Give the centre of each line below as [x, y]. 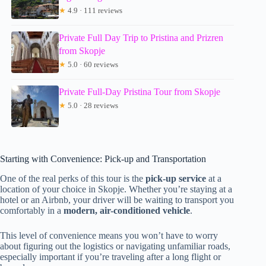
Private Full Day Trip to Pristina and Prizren [141, 37]
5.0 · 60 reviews [92, 64]
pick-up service [176, 178]
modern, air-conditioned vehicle [127, 210]
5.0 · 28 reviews [92, 105]
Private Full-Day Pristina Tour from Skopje [140, 91]
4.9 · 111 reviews [94, 10]
